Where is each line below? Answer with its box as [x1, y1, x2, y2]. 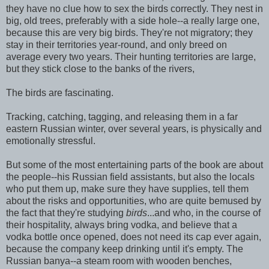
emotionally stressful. [6, 135, 95, 146]
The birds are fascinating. [6, 87, 113, 98]
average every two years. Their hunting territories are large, [6, 51, 256, 62]
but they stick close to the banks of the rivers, [6, 63, 195, 74]
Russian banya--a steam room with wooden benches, [6, 255, 232, 266]
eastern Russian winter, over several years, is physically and [6, 123, 262, 134]
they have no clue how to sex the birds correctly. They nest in [6, 3, 263, 14]
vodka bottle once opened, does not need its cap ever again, [6, 231, 261, 242]
